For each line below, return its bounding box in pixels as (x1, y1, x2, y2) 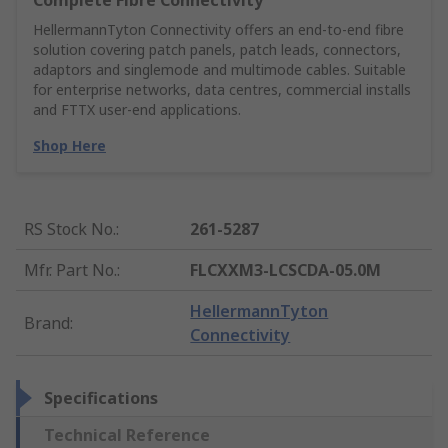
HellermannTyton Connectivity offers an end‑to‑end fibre (33, 20, 404, 40)
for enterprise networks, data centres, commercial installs (33, 80, 411, 100)
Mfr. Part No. (24, 259, 117, 282)
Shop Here (33, 136, 106, 156)
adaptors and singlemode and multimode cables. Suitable (33, 60, 406, 80)
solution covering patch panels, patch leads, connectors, (33, 40, 401, 60)
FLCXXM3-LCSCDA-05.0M (190, 259, 382, 282)
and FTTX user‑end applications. (33, 100, 241, 120)
